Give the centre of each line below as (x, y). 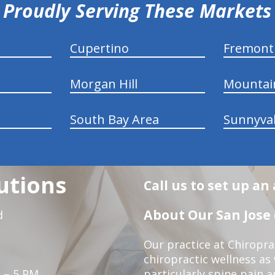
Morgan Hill (103, 83)
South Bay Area (114, 119)
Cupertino (99, 48)
